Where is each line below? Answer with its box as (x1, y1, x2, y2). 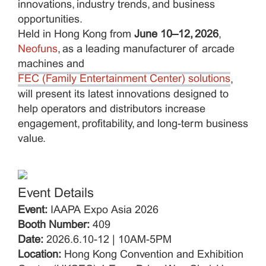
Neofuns (18, 45, 58, 55)
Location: (18, 249, 61, 260)
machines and (18, 59, 84, 70)
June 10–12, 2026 (134, 30, 218, 40)
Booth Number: (18, 220, 90, 230)
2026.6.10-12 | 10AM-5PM (43, 235, 172, 245)
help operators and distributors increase (18, 104, 205, 115)
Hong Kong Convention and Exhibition (61, 249, 243, 260)
